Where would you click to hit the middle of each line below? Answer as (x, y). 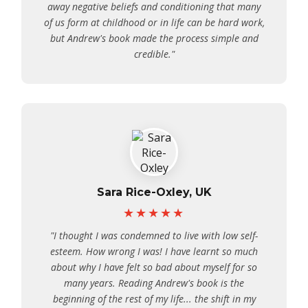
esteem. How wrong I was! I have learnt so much (154, 251)
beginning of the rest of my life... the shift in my (154, 299)
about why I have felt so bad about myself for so (154, 267)
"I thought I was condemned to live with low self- (154, 235)
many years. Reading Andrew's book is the (154, 283)
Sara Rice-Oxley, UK (154, 192)
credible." (154, 54)
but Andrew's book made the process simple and (154, 38)
